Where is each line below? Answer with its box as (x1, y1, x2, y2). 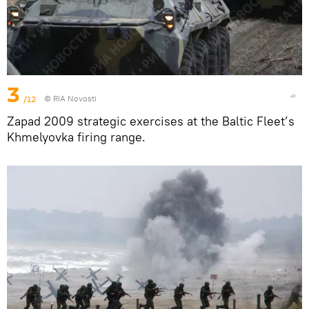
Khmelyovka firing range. (7, 129, 146, 146)
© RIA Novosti (44, 93, 97, 104)
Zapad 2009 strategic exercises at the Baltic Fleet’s (7, 113, 295, 130)
